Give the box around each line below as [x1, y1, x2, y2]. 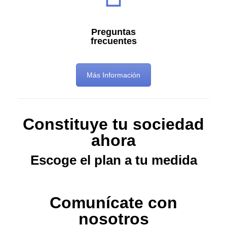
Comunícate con [50, 193, 177, 212]
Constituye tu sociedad [23, 115, 204, 133]
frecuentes [90, 36, 137, 47]
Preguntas [91, 27, 136, 37]
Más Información [87, 71, 140, 80]
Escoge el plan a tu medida [30, 152, 197, 168]
